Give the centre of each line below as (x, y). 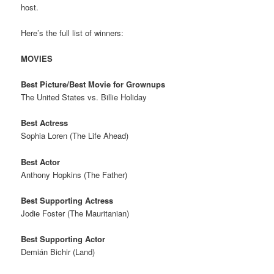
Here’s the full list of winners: (72, 33)
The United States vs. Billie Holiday (84, 97)
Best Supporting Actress (67, 200)
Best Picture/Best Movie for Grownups (93, 84)
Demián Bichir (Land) (58, 251)
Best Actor (41, 161)
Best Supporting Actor (63, 239)
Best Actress (45, 123)
